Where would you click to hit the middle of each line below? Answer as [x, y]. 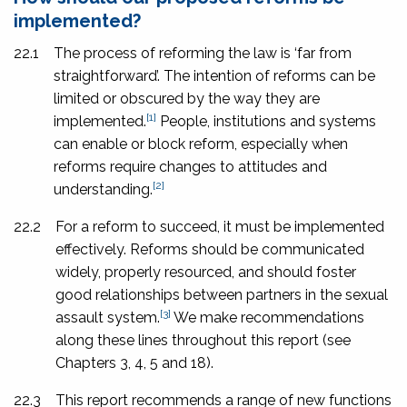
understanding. [103, 189]
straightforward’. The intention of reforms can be [214, 75]
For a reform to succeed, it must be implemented [220, 226]
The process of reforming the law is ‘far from [203, 53]
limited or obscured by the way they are [187, 98]
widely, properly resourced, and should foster [206, 272]
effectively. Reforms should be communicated [210, 249]
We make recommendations [268, 317]
